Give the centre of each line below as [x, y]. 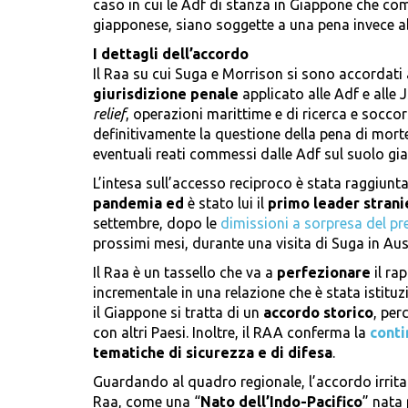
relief [109, 114]
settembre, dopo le [157, 224]
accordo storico [318, 313]
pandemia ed [138, 204]
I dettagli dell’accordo [171, 54]
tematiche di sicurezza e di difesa [213, 353]
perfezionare [324, 273]
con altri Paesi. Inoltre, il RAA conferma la [231, 333]
